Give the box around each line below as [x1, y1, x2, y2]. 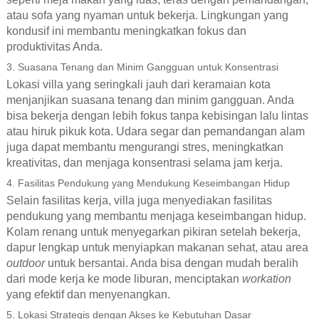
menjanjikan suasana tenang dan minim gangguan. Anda [6, 93, 294, 106]
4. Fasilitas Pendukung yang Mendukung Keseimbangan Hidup [6, 177, 290, 189]
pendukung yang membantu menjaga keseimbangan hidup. [6, 209, 306, 222]
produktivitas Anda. [6, 40, 103, 53]
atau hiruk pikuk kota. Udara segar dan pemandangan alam [6, 125, 305, 137]
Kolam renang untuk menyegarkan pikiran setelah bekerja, [6, 225, 300, 238]
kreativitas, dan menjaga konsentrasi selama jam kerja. [6, 156, 283, 169]
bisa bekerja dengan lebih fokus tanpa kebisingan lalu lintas [6, 109, 308, 122]
